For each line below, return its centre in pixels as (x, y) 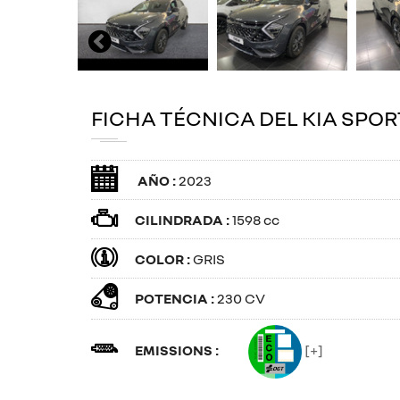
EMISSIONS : (178, 350)
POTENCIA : (176, 298)
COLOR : (164, 259)
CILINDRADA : (183, 220)
